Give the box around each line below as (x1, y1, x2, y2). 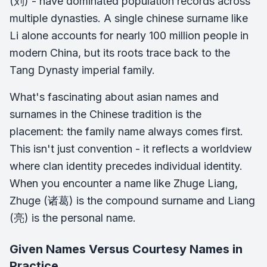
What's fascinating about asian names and (10, 91, 219, 103)
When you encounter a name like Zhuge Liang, (10, 177, 238, 190)
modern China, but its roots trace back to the (10, 46, 230, 59)
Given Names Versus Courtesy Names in (10, 242, 243, 256)
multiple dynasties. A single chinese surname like (10, 12, 248, 24)
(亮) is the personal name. (10, 212, 136, 224)
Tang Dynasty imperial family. (10, 64, 155, 76)
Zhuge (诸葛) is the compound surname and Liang (10, 194, 255, 207)
